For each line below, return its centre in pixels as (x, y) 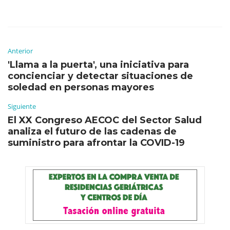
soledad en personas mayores (81, 87)
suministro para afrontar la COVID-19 (96, 142)
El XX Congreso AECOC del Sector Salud (105, 120)
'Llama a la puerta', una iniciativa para (98, 64)
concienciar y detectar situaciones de (100, 76)
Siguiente (22, 106)
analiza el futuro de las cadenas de (92, 131)
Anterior (20, 51)
